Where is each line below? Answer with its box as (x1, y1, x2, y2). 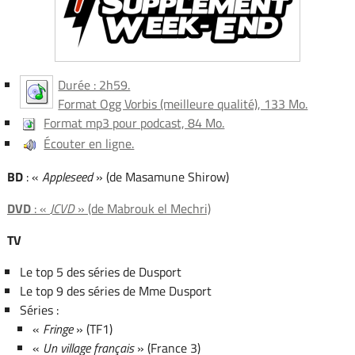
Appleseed (41, 166, 93, 186)
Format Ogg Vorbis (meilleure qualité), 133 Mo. (58, 94, 308, 113)
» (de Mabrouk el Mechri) (74, 198, 211, 218)
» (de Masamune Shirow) (92, 166, 229, 186)
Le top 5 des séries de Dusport (19, 261, 181, 281)
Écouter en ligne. (44, 133, 135, 153)
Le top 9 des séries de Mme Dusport (19, 281, 212, 300)
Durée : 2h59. (58, 74, 131, 94)
